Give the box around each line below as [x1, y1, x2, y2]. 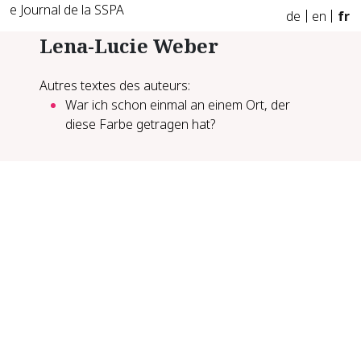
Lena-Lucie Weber [39, 32, 219, 59]
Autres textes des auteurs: [39, 76, 191, 94]
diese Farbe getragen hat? [65, 114, 217, 133]
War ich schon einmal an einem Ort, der [65, 95, 291, 114]
